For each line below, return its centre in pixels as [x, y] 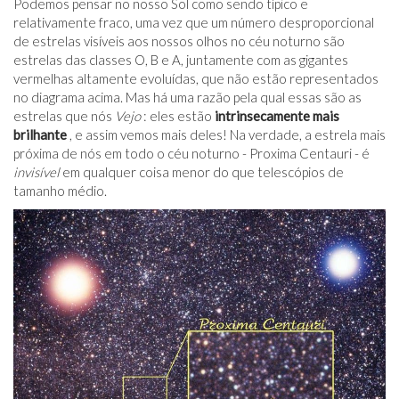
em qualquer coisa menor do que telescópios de [202, 172]
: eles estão [178, 116]
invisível [37, 172]
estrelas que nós [64, 116]
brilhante [40, 134]
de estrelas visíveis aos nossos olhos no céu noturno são [179, 41]
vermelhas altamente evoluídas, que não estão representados [196, 78]
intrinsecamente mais [277, 116]
